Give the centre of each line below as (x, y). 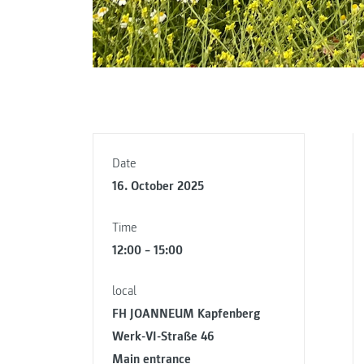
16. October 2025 (158, 186)
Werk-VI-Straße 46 (163, 336)
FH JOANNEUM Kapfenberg (186, 314)
